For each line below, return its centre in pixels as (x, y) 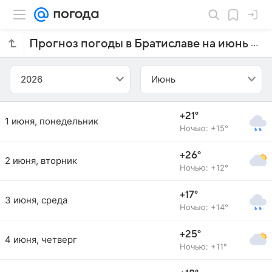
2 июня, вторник (41, 161)
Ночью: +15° (204, 128)
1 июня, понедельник (52, 121)
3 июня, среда (36, 200)
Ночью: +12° (204, 168)
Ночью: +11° (203, 246)
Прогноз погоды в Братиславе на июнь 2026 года (254, 43)
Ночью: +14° (204, 207)
